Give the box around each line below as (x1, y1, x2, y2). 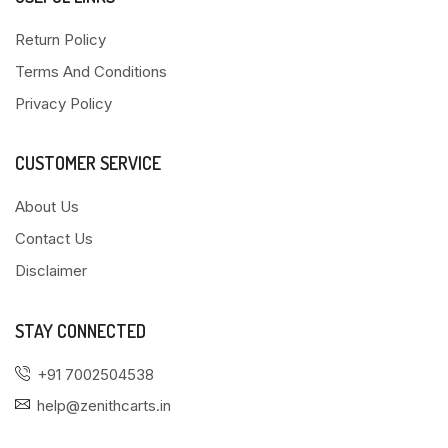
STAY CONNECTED (15, 319, 146, 342)
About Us (15, 196, 79, 216)
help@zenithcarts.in (37, 395, 171, 415)
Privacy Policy (15, 93, 112, 113)
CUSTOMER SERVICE (15, 151, 161, 174)
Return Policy (15, 29, 106, 49)
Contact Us (15, 228, 93, 248)
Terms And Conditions (15, 61, 167, 81)
